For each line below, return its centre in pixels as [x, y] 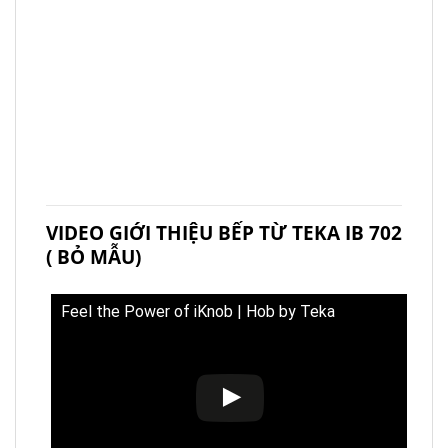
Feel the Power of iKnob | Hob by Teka [198, 312]
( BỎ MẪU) [93, 257]
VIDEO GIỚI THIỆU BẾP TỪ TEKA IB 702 [224, 233]
